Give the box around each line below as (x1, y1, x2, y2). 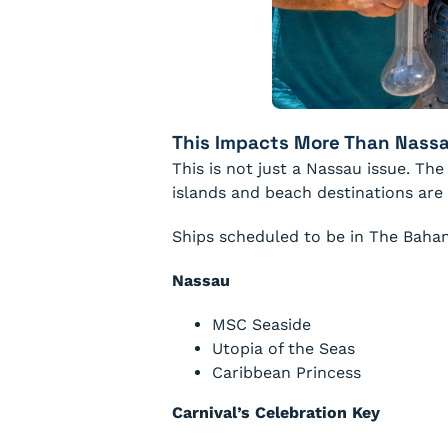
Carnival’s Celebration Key (172, 403, 380, 422)
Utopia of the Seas (212, 339, 355, 358)
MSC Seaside (212, 315, 311, 334)
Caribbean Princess (212, 363, 361, 382)
